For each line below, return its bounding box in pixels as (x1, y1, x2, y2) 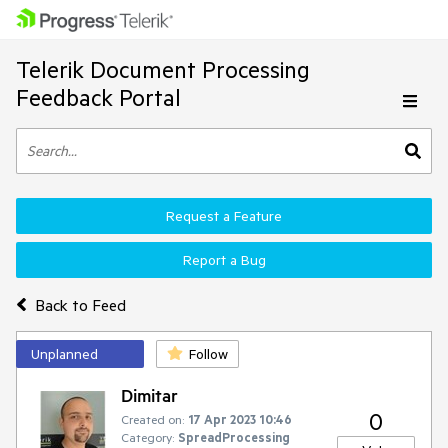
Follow (189, 345, 228, 363)
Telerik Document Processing (16, 55, 310, 84)
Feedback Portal (16, 83, 181, 112)
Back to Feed (34, 294, 126, 315)
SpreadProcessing (178, 429, 290, 445)
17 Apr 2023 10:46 (188, 411, 292, 427)
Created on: (121, 411, 184, 427)
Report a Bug (182, 251, 266, 269)
